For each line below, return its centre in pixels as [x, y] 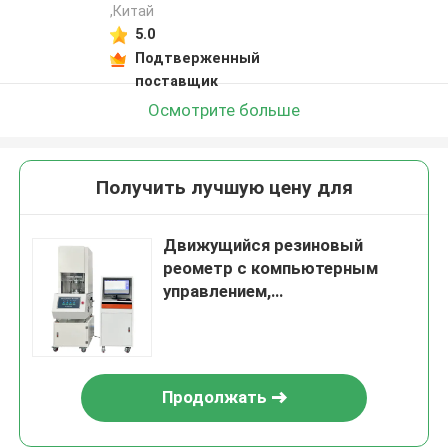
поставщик [176, 80]
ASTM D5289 [215, 337]
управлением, [217, 291]
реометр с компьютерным [271, 268]
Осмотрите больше [224, 109]
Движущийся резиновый [263, 245]
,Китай [131, 11]
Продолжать [214, 397]
